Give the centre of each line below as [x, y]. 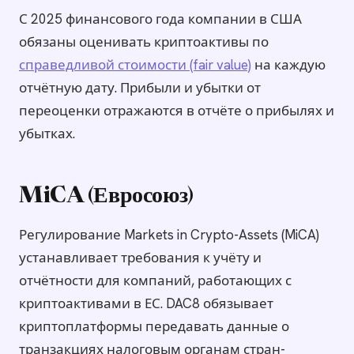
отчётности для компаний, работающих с [155, 280]
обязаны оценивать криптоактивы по [144, 41]
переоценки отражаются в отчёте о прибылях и [177, 110]
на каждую [288, 64]
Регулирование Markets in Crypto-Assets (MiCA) [169, 234]
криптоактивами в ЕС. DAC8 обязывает [146, 303]
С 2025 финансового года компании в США [160, 19]
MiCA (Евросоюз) [106, 196]
